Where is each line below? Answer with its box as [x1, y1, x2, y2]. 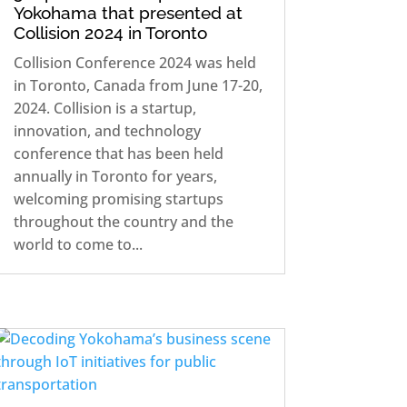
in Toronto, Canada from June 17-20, [13, 74, 263, 95]
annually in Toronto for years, [13, 165, 217, 186]
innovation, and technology [13, 120, 201, 141]
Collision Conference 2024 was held [13, 52, 256, 73]
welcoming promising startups [13, 188, 223, 209]
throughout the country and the [13, 211, 233, 232]
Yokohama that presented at [13, 2, 243, 23]
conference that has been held [13, 143, 223, 164]
